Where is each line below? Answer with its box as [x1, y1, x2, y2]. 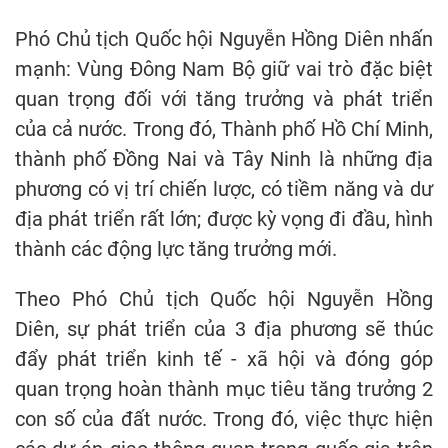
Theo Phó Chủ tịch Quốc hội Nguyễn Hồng [15, 287, 433, 311]
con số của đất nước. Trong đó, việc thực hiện [15, 407, 433, 431]
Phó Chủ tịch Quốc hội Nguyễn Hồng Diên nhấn [15, 27, 433, 51]
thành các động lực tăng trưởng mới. [15, 237, 337, 261]
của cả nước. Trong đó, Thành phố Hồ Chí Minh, [15, 117, 433, 141]
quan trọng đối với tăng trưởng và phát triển [15, 87, 433, 111]
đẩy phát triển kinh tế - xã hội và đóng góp [15, 347, 433, 371]
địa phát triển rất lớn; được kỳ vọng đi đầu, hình [15, 207, 433, 231]
